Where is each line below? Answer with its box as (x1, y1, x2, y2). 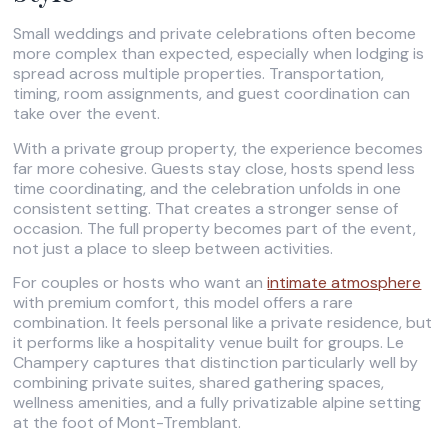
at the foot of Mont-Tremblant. (13, 412, 242, 434)
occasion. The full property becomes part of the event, (13, 217, 417, 239)
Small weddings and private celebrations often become (13, 23, 417, 45)
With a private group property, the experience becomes (13, 137, 424, 159)
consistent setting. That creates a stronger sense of (13, 197, 399, 219)
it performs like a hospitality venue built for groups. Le (13, 332, 405, 354)
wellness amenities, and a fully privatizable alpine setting (13, 392, 422, 414)
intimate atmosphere (267, 272, 422, 294)
